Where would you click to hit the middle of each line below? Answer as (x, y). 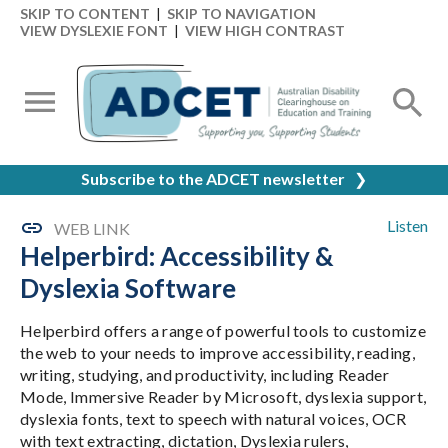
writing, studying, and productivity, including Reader (204, 374)
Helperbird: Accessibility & (177, 256)
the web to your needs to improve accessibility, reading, (217, 352)
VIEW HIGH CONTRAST (265, 30)
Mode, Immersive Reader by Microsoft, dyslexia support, (223, 396)
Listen (407, 225)
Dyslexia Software (128, 288)
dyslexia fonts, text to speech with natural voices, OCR (213, 418)
